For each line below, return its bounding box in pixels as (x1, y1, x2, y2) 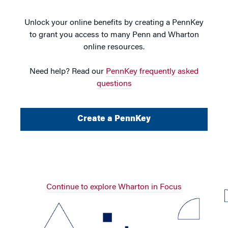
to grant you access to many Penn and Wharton (29, 31, 199, 40)
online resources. (83, 43, 145, 52)
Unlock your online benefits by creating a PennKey (24, 19, 204, 27)
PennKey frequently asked (106, 68, 198, 76)
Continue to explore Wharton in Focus (46, 183, 182, 192)
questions (96, 80, 132, 89)
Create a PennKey (77, 115, 151, 124)
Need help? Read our (30, 68, 106, 76)
